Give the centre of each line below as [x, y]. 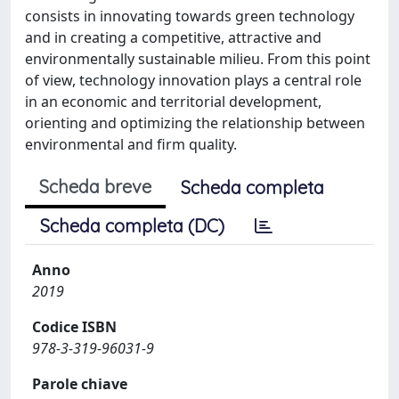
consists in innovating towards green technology [190, 16]
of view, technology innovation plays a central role [193, 80]
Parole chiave [80, 384]
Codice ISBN [74, 327]
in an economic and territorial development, [173, 102]
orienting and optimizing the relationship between [195, 123]
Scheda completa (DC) [132, 226]
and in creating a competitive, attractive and [173, 37]
